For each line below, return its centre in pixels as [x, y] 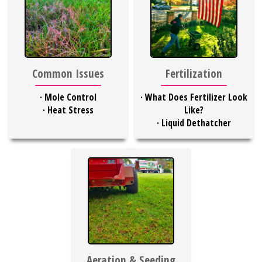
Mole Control [70, 97]
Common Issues [68, 74]
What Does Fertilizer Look [196, 97]
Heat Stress [70, 110]
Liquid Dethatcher [196, 123]
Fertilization [194, 74]
